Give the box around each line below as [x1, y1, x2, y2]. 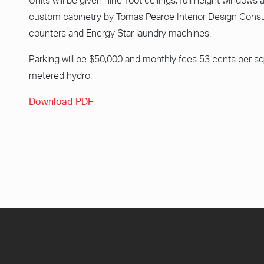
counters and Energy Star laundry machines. [29, 28, 211, 38]
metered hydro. [29, 71, 92, 81]
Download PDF [29, 97, 93, 107]
